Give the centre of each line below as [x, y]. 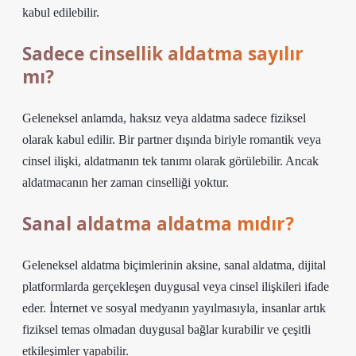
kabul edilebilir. [61, 12]
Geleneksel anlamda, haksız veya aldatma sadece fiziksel [164, 118]
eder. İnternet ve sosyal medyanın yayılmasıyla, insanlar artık [174, 308]
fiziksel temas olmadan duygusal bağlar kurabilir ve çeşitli [166, 329]
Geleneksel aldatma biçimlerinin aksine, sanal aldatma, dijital [174, 265]
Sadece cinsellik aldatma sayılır [163, 54]
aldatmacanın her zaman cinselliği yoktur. [126, 182]
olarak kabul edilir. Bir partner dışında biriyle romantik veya [172, 139]
